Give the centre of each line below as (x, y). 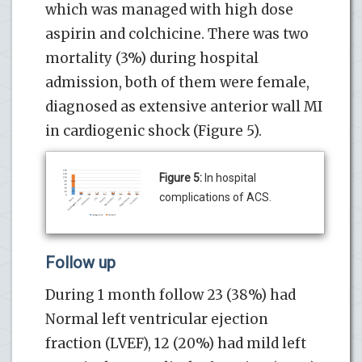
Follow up (80, 263)
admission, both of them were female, (177, 82)
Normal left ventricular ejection (157, 320)
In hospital (229, 177)
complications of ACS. (215, 197)
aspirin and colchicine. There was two (177, 34)
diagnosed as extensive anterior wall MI (184, 106)
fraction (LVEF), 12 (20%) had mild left (176, 344)
